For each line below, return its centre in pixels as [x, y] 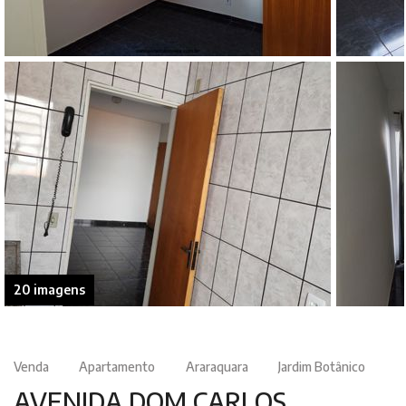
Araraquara [217, 366]
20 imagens [49, 289]
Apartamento [117, 366]
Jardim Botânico [322, 366]
